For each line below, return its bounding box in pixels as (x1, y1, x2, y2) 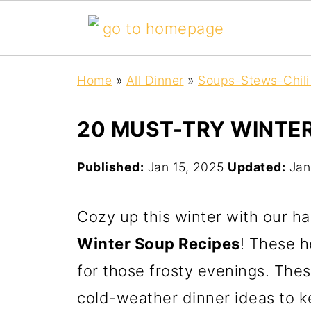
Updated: (228, 160, 285, 174)
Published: (77, 160, 144, 174)
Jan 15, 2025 (147, 160, 224, 174)
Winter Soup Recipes (77, 235, 240, 253)
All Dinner (126, 73, 184, 87)
